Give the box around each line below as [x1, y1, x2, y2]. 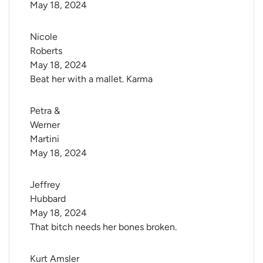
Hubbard [30, 193, 66, 205]
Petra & [30, 105, 62, 117]
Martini [30, 133, 59, 145]
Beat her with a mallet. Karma [30, 73, 153, 85]
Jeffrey [30, 179, 62, 191]
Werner [30, 119, 62, 131]
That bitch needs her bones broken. [30, 221, 177, 233]
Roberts [30, 45, 62, 57]
